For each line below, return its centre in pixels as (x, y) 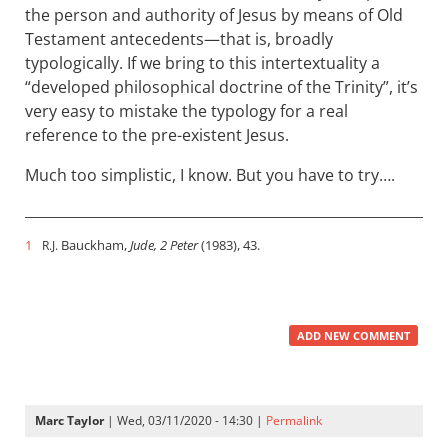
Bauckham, (94, 245)
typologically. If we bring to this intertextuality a (202, 63)
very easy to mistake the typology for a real (186, 111)
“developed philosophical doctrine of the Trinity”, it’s (221, 87)
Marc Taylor (69, 421)
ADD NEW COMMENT (353, 336)
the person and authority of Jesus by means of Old (214, 15)
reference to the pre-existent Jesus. (157, 135)
